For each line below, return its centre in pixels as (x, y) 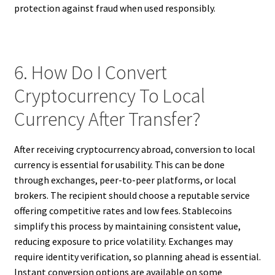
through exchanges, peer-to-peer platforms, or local (125, 180)
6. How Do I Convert (90, 73)
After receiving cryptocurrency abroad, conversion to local (134, 149)
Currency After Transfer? (107, 119)
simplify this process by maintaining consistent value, (127, 226)
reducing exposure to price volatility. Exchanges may (123, 241)
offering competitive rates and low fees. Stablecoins (123, 210)
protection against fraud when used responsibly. (114, 8)
